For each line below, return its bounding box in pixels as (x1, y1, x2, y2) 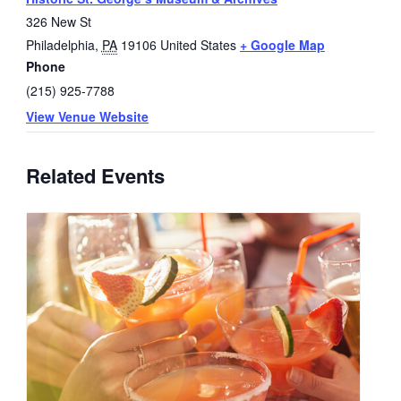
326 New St (25, 13, 91, 31)
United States (159, 36, 236, 55)
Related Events (25, 161, 165, 191)
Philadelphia (25, 36, 95, 55)
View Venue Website (25, 107, 149, 126)
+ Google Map (239, 36, 325, 55)
